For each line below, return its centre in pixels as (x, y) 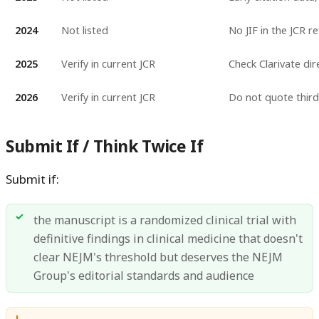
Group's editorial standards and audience (144, 276)
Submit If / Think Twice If (105, 147)
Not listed (84, 30)
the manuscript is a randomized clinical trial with (165, 220)
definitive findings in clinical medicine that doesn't (168, 239)
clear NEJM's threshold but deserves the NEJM (158, 257)
